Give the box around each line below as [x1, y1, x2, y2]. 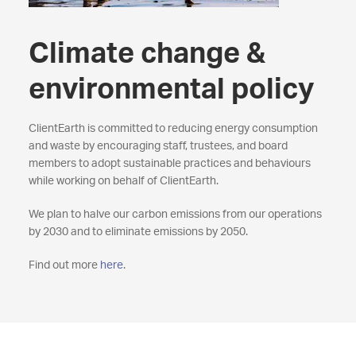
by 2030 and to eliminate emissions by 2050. [28, 226, 248, 238]
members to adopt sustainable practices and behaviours [28, 158, 311, 169]
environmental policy [28, 75, 314, 104]
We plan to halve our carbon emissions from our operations [28, 209, 322, 220]
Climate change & [28, 40, 265, 68]
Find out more [28, 260, 100, 271]
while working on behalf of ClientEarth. [28, 176, 219, 187]
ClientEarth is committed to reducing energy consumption [28, 123, 318, 134]
